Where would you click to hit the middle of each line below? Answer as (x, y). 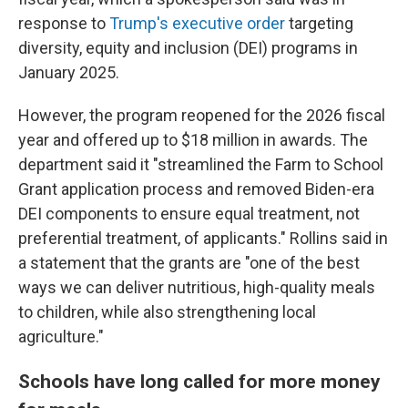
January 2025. (69, 72)
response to (64, 23)
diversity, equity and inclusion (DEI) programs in (188, 47)
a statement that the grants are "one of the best (189, 262)
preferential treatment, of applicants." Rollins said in (203, 238)
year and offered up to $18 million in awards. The (193, 139)
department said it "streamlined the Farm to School (201, 164)
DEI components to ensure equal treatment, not (189, 213)
